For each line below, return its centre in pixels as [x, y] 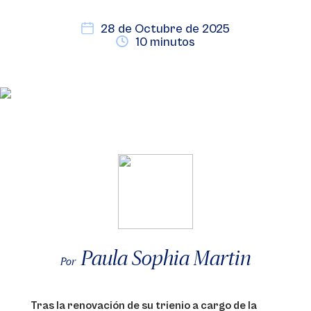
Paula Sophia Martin [166, 258]
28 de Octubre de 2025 [165, 29]
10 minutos [165, 42]
